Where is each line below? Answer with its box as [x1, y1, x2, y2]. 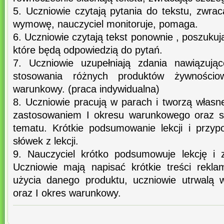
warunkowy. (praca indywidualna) [13, 83, 159, 95]
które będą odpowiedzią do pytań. [13, 44, 162, 56]
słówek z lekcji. [13, 135, 78, 147]
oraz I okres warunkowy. [13, 187, 121, 199]
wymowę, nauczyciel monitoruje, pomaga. [13, 18, 198, 30]
